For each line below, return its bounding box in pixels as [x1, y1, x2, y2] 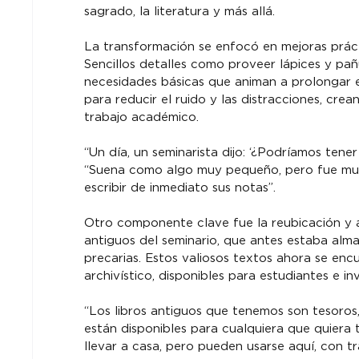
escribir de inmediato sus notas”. [83, 180, 276, 196]
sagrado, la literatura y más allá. [83, 4, 275, 19]
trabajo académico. [83, 110, 199, 125]
